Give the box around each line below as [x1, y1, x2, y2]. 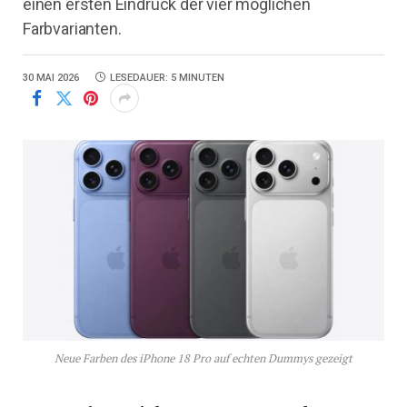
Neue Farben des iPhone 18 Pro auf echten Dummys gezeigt [55, 351, 352, 367]
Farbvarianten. [23, 19, 122, 38]
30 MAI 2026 [23, 72, 79, 84]
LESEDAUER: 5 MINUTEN [110, 72, 224, 84]
